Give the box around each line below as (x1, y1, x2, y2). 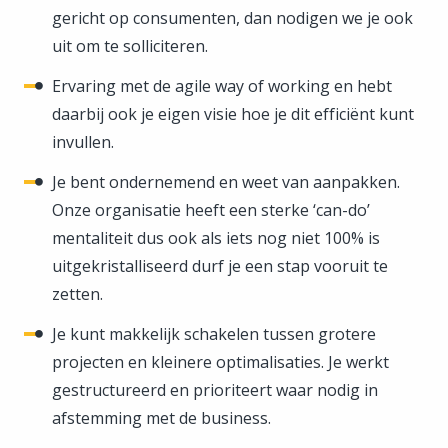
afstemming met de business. (52, 406, 271, 429)
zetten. (52, 282, 103, 305)
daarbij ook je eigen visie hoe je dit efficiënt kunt (52, 102, 414, 125)
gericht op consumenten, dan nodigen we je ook (52, 6, 413, 29)
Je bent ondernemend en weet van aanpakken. (52, 170, 400, 193)
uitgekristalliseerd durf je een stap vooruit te (52, 254, 388, 277)
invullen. (52, 130, 114, 153)
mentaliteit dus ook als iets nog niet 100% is (52, 226, 380, 249)
